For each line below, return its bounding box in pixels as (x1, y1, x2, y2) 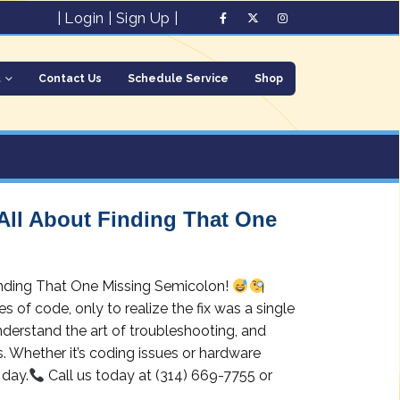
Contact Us (38, 72, 102, 85)
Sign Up (115, 9, 171, 28)
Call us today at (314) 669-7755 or (45, 367, 273, 384)
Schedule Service (128, 72, 229, 85)
